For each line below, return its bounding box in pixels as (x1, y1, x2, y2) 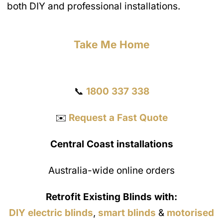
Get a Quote (84, 59, 139, 71)
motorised (167, 207, 214, 219)
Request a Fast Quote (69, 112, 168, 124)
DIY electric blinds (9, 207, 93, 219)
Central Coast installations (50, 138, 173, 150)
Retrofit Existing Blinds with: (46, 191, 177, 203)
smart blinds (98, 207, 156, 219)
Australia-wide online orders (48, 165, 175, 177)
